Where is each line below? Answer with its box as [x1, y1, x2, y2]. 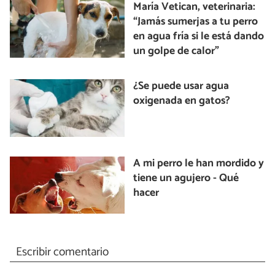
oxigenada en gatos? [133, 92, 231, 110]
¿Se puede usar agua [133, 77, 230, 96]
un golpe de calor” [133, 42, 220, 61]
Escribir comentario [15, 242, 109, 262]
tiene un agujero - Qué [133, 169, 239, 187]
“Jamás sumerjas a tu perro [133, 13, 258, 31]
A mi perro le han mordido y [133, 154, 265, 172]
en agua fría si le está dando [133, 28, 265, 46]
